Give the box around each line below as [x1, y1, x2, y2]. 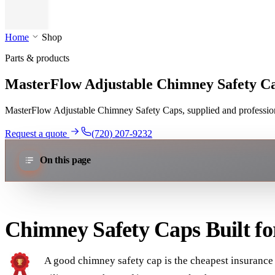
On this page [39, 154, 91, 166]
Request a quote [5, 128, 69, 139]
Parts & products [5, 53, 69, 63]
